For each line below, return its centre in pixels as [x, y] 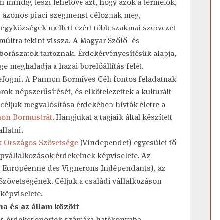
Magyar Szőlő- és [110, 41]
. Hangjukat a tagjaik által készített [112, 117]
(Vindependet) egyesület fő [127, 143]
